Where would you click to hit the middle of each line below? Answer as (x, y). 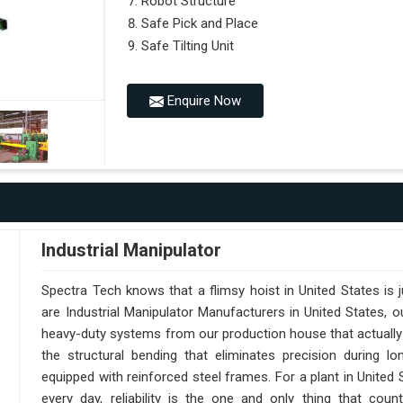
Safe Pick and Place (200, 23)
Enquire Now (203, 100)
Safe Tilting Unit (188, 45)
